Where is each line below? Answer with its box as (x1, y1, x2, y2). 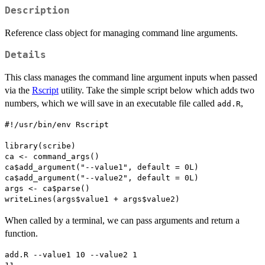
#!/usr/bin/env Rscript (5, 119, 109, 129)
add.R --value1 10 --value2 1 (5, 250, 137, 259)
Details (5, 49, 46, 60)
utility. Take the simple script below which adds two (59, 85, 254, 95)
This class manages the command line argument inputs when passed (5, 72, 257, 82)
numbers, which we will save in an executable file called (5, 98, 217, 108)
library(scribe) (5, 141, 76, 150)
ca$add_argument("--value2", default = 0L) (5, 173, 199, 182)
